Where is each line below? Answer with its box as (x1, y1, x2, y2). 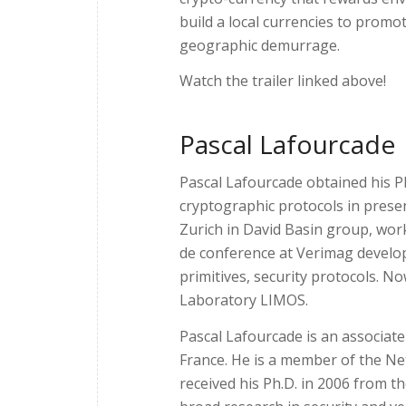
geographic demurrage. (179, 34, 340, 55)
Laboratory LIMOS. (179, 289, 308, 310)
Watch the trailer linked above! (179, 71, 386, 92)
